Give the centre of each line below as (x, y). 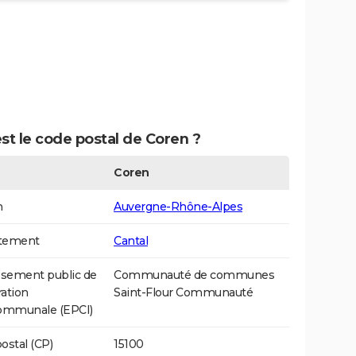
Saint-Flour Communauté (183, 293)
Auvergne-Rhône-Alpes (178, 207)
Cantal (131, 241)
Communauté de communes (194, 275)
